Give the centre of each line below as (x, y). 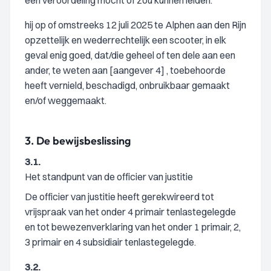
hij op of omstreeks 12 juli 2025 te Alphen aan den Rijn (135, 25)
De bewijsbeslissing (83, 141)
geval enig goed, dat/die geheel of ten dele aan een (130, 55)
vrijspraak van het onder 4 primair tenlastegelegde (130, 212)
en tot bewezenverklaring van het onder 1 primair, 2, (133, 227)
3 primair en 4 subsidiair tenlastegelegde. (110, 242)
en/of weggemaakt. (66, 100)
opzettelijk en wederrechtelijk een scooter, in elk (126, 40)
